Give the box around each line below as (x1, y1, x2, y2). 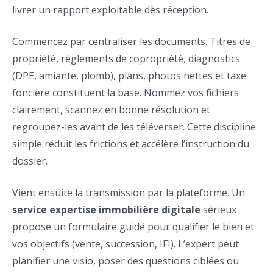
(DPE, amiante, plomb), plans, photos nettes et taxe (12, 69, 246, 83)
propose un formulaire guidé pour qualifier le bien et (12, 220, 254, 234)
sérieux (200, 203, 236, 217)
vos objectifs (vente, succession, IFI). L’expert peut (12, 237, 239, 251)
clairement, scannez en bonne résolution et (12, 103, 210, 117)
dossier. (12, 154, 48, 168)
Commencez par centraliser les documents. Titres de (12, 35, 250, 49)
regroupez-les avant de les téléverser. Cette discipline (12, 120, 256, 134)
